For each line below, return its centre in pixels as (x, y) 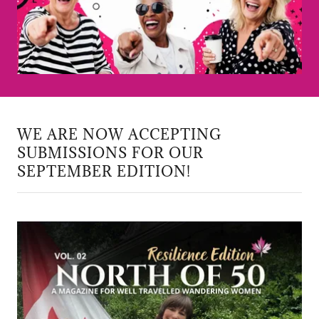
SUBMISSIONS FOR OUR (110, 153)
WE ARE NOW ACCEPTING (119, 135)
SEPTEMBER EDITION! (104, 172)
